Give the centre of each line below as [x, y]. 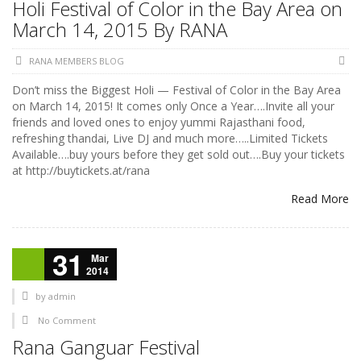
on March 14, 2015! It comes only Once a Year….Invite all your [173, 106]
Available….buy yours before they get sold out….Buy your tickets [178, 155]
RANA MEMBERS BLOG [77, 61]
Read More [320, 199]
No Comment [67, 321]
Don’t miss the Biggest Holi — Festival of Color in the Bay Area [176, 90]
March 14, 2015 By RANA [120, 30]
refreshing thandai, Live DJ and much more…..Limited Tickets [170, 139]
